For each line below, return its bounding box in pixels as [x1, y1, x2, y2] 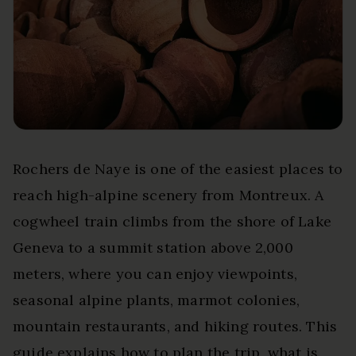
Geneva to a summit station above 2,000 [13, 238, 293, 257]
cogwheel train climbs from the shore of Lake [13, 211, 331, 230]
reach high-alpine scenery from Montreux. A [13, 185, 324, 204]
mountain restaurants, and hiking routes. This [13, 316, 338, 335]
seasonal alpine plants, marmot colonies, [13, 290, 300, 309]
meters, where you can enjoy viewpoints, [13, 264, 298, 283]
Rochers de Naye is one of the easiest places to [13, 159, 343, 178]
